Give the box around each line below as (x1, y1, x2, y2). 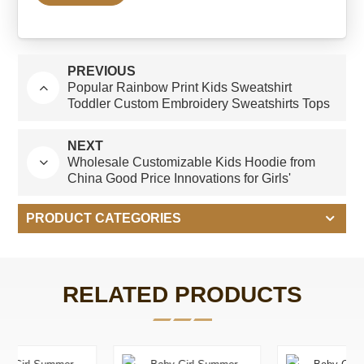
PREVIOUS (67, 63, 136, 78)
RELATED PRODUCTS (62, 281, 302, 307)
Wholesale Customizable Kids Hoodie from (67, 154, 316, 169)
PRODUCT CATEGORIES (26, 210, 182, 225)
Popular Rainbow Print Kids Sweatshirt (67, 80, 292, 94)
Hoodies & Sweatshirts (67, 187, 200, 201)
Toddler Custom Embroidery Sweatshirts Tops (67, 96, 331, 110)
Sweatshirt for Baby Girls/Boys (67, 112, 243, 127)
